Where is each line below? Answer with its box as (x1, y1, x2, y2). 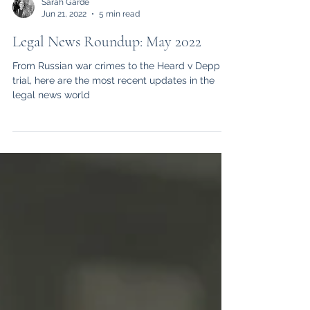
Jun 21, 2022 (42, 39, 86, 49)
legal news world (12, 120, 90, 131)
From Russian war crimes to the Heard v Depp (12, 91, 220, 102)
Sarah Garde (42, 28, 89, 37)
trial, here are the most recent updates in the (12, 105, 215, 116)
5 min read (99, 39, 140, 49)
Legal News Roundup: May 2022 (12, 63, 201, 81)
